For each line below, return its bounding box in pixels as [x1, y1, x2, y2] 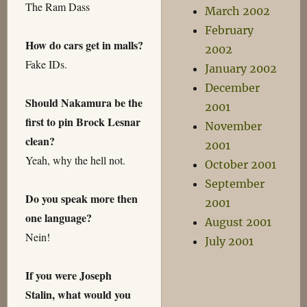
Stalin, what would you [25, 286, 131, 303]
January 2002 [205, 62, 278, 75]
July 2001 [205, 234, 254, 248]
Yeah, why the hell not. [25, 153, 125, 168]
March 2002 [205, 4, 271, 18]
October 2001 [205, 158, 277, 171]
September [205, 177, 265, 191]
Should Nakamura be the [25, 95, 143, 111]
